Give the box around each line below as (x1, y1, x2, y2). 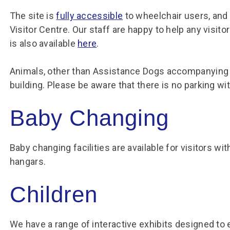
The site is (9, 10, 56, 21)
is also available (9, 38, 78, 49)
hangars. (9, 156, 46, 167)
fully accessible (56, 10, 123, 21)
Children (9, 182, 98, 207)
